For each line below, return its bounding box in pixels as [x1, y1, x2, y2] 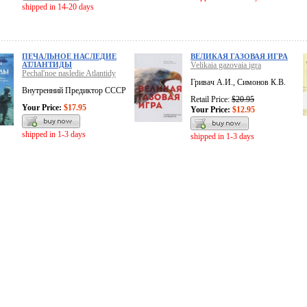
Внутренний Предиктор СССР [22, 86, 126, 96]
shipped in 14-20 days [22, 2, 94, 12]
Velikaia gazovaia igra [191, 60, 261, 71]
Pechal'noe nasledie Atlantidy [22, 69, 116, 79]
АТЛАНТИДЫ [22, 60, 72, 69]
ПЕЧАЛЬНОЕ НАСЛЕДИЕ [22, 52, 116, 61]
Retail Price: [191, 95, 232, 105]
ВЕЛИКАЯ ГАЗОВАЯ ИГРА [191, 52, 288, 61]
